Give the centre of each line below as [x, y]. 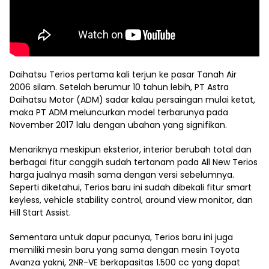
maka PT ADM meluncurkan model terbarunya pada [119, 112]
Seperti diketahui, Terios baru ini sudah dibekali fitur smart [131, 187]
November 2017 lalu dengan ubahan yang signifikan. [118, 125]
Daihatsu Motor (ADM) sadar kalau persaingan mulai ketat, [132, 100]
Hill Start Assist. [40, 213]
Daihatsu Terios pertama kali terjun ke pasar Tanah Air [123, 74]
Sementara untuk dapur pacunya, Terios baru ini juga [121, 237]
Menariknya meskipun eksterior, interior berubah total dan [131, 150]
